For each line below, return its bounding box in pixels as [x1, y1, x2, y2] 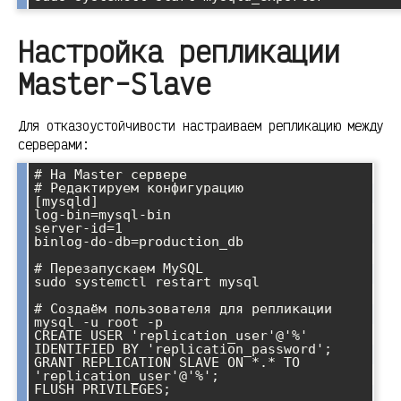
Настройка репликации [18, 32, 340, 70]
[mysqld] [34, 192, 98, 209]
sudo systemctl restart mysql [34, 273, 260, 290]
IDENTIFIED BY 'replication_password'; [34, 340, 332, 357]
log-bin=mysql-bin [34, 206, 171, 223]
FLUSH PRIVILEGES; [34, 380, 171, 397]
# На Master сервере [34, 166, 187, 183]
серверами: [18, 135, 90, 153]
